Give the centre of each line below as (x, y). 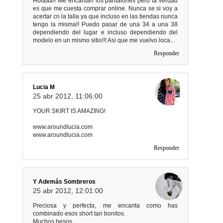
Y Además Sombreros (64, 181)
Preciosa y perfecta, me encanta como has (105, 205)
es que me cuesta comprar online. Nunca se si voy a (105, 8)
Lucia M (44, 87)
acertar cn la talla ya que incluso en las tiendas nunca (105, 16)
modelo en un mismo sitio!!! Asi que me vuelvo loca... (104, 40)
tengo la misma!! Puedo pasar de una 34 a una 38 (105, 24)
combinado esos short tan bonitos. (79, 213)
